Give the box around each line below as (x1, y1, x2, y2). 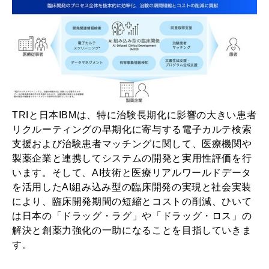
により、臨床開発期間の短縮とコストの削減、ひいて (12, 196, 252, 207)
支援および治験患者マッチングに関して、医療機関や (12, 139, 252, 150)
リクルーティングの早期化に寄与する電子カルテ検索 (12, 124, 252, 135)
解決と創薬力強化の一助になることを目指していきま (12, 225, 252, 236)
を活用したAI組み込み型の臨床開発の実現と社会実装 (12, 182, 252, 193)
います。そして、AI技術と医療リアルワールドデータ (12, 168, 252, 178)
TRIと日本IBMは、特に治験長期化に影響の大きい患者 (12, 110, 257, 121)
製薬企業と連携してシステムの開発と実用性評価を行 (12, 153, 252, 164)
